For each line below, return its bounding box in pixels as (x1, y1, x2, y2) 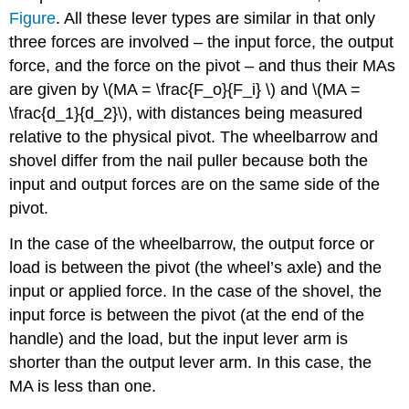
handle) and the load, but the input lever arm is (9, 329, 349, 348)
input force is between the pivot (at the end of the (9, 305, 365, 324)
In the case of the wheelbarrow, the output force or (9, 234, 375, 253)
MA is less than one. (9, 376, 157, 395)
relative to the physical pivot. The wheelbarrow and (9, 128, 379, 147)
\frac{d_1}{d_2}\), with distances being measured (9, 104, 363, 123)
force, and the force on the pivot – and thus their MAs (9, 57, 396, 76)
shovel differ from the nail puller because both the (9, 152, 369, 171)
